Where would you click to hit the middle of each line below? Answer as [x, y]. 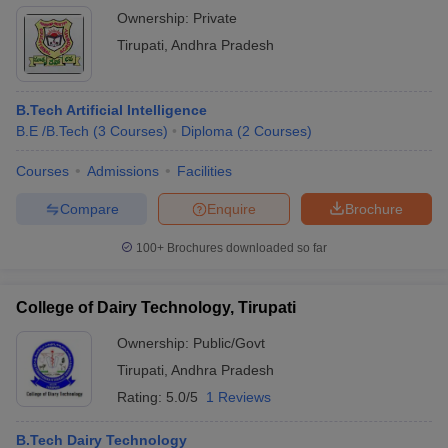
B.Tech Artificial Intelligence [111, 110]
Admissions [123, 171]
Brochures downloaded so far [245, 248]
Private [215, 18]
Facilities [204, 171]
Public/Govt [229, 343]
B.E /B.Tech [52, 131]
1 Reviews [238, 397]
